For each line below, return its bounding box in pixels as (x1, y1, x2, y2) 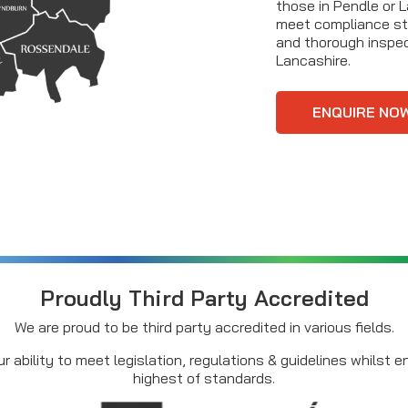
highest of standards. (133, 369, 275, 388)
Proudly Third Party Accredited (39, 284, 369, 312)
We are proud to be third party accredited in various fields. (14, 318, 394, 337)
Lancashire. (276, 51, 351, 70)
